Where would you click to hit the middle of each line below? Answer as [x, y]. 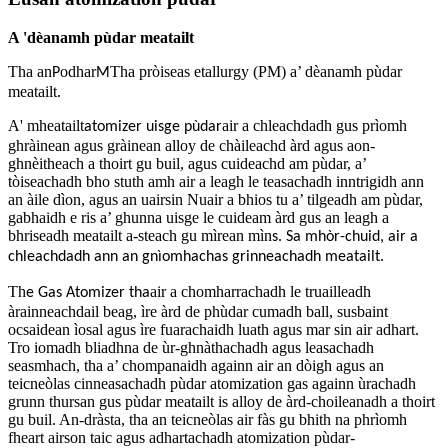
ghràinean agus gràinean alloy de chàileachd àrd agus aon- [191, 145]
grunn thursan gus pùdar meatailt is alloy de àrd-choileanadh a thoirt [221, 401]
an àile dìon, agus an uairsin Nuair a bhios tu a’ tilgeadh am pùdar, [215, 199]
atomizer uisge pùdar [153, 126]
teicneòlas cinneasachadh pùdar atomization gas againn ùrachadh [212, 383]
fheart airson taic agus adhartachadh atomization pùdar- [181, 437]
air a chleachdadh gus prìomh [314, 125]
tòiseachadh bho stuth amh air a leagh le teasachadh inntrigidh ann [216, 181]
